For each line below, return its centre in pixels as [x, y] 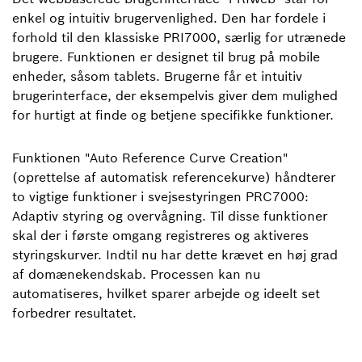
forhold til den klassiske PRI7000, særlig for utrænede [179, 37]
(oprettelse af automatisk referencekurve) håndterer [174, 177]
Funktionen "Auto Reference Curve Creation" [150, 158]
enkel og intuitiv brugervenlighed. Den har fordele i [169, 18]
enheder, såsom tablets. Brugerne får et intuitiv [157, 76]
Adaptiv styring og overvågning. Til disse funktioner [170, 216]
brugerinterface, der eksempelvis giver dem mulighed [175, 95]
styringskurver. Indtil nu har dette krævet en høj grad [175, 255]
